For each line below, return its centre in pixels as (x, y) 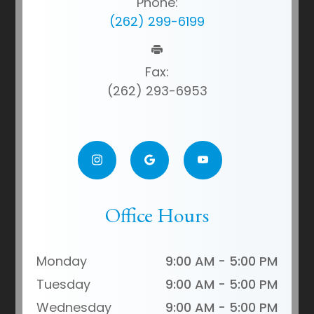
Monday (62, 261)
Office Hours (157, 214)
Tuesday (64, 284)
